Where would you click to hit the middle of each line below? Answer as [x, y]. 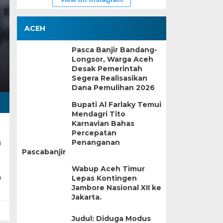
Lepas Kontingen [104, 178]
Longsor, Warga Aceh [112, 59]
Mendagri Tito [98, 114]
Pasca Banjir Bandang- [114, 50]
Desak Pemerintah [107, 69]
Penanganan [96, 142]
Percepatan [94, 133]
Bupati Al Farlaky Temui [116, 105]
